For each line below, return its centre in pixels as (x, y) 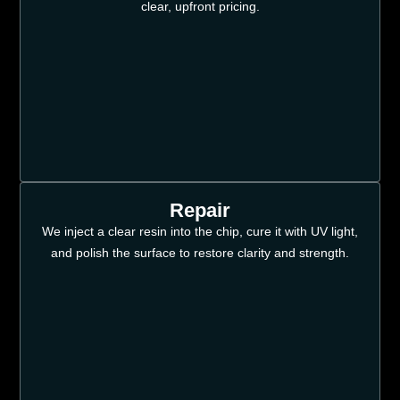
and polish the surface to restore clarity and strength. (200, 252)
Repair (200, 210)
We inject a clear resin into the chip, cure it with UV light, (200, 231)
